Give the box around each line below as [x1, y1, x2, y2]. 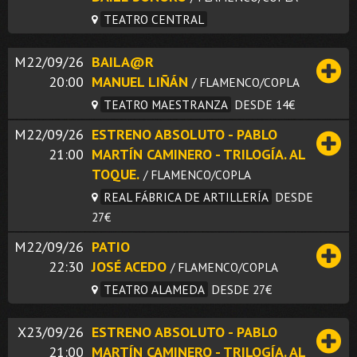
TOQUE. [92, 164, 139, 183]
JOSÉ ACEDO [92, 257, 167, 276]
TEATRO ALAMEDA [104, 280, 205, 297]
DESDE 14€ [234, 96, 295, 112]
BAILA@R [92, 52, 154, 71]
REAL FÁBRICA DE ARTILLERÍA [104, 188, 269, 205]
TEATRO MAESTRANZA [104, 96, 228, 112]
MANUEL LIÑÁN [92, 72, 188, 91]
